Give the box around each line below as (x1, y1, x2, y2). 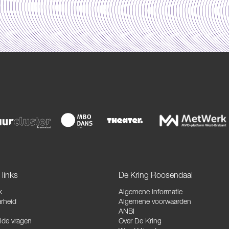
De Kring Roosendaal (118, 172, 193, 181)
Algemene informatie (118, 189, 182, 197)
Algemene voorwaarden (118, 199, 191, 207)
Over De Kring (118, 218, 162, 226)
